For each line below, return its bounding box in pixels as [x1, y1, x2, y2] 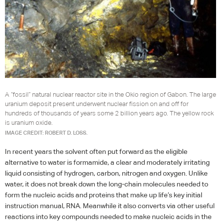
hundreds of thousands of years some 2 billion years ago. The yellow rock [5, 109, 214, 117]
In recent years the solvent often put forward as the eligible [5, 147, 187, 155]
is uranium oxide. [5, 118, 53, 126]
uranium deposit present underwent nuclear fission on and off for [5, 100, 188, 108]
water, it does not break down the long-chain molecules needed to [5, 180, 208, 188]
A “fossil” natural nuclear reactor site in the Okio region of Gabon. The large [5, 90, 216, 98]
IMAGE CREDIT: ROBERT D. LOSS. [5, 129, 88, 136]
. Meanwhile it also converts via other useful [80, 201, 215, 210]
